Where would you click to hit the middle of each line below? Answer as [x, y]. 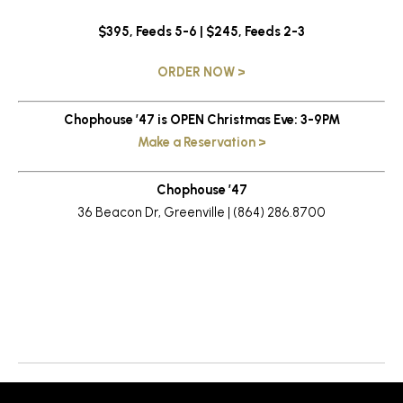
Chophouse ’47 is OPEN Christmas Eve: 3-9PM [201, 119]
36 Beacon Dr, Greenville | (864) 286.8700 [201, 213]
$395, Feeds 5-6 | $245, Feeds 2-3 [201, 32]
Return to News [64, 350]
